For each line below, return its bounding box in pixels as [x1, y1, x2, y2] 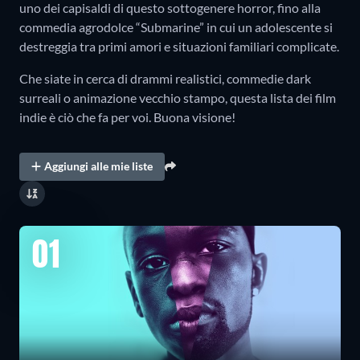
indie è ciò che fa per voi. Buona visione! [19, 108, 235, 125]
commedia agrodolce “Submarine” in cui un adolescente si [19, 18, 333, 35]
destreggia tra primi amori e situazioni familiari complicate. [19, 38, 339, 54]
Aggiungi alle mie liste [44, 159, 153, 174]
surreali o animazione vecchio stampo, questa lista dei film [19, 89, 336, 105]
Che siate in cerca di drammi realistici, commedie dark [19, 70, 311, 86]
